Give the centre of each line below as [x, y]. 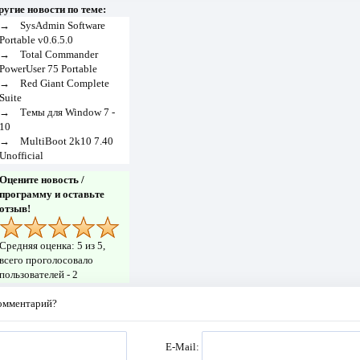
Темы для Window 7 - [67, 112]
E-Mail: [184, 346]
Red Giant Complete [64, 83]
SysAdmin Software [62, 25]
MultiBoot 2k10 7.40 [66, 141]
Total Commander [59, 54]
